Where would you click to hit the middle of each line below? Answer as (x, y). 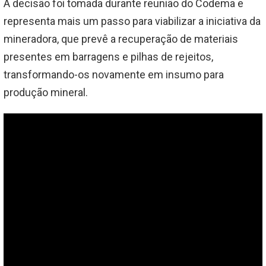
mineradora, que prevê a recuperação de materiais (121, 39)
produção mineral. (46, 92)
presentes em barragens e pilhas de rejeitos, (108, 56)
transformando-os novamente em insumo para (114, 74)
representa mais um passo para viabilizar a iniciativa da (132, 21)
